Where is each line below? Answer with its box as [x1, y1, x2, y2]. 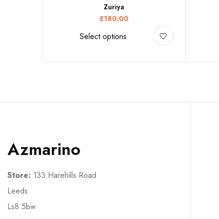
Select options [79, 30, 127, 42]
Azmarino [7, 137, 81, 161]
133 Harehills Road [31, 169, 96, 181]
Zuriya [104, 1, 124, 12]
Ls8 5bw [7, 200, 36, 212]
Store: [7, 169, 31, 181]
